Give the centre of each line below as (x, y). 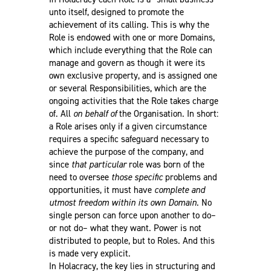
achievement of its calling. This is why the (129, 24)
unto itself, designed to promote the (116, 12)
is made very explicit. (90, 253)
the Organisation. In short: (167, 113)
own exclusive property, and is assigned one (133, 75)
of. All (61, 113)
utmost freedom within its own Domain (122, 202)
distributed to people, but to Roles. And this (132, 240)
